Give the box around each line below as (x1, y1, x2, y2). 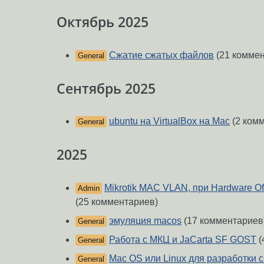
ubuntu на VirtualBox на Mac (109, 116, 230, 127)
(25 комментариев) (75, 196, 158, 207)
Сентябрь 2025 (57, 78, 156, 98)
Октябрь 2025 (57, 12, 148, 32)
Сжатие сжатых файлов (109, 49, 214, 60)
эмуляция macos (109, 215, 181, 226)
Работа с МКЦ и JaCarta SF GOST (109, 234, 256, 245)
